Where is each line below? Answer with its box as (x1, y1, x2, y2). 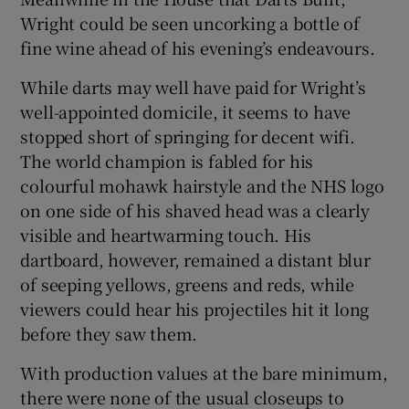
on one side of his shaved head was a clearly (20, 197, 370, 222)
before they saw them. (20, 320, 198, 345)
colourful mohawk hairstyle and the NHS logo (20, 173, 384, 197)
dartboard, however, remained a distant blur (20, 246, 371, 271)
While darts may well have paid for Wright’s (20, 74, 366, 99)
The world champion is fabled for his (20, 148, 314, 173)
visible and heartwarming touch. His (20, 222, 311, 246)
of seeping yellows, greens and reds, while (20, 271, 355, 296)
